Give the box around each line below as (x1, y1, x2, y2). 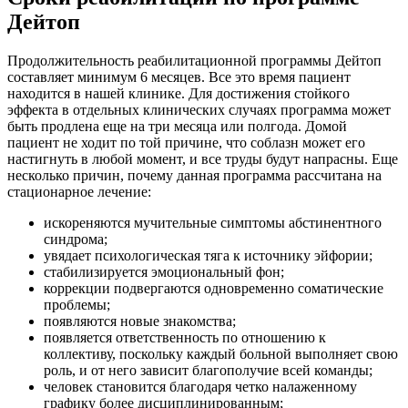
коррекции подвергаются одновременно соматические (44, 280, 383, 296)
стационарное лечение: (7, 183, 151, 199)
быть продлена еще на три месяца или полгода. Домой (7, 117, 347, 134)
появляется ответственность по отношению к (44, 329, 326, 345)
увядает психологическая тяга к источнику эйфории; (44, 247, 372, 263)
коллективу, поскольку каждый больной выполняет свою (44, 345, 398, 362)
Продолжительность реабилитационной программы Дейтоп (7, 52, 382, 68)
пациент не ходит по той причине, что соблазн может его (7, 134, 365, 150)
